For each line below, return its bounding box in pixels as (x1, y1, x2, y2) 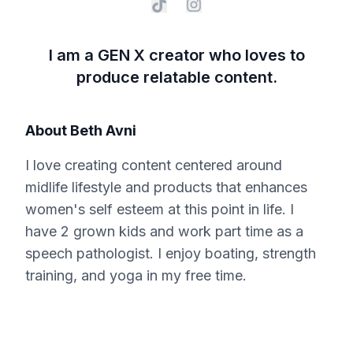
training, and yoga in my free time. (25, 267, 247, 284)
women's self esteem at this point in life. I (25, 201, 294, 218)
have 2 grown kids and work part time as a (25, 223, 303, 240)
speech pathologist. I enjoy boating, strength (25, 245, 316, 262)
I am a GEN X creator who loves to (48, 46, 305, 65)
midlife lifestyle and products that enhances (25, 179, 307, 196)
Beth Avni (70, 122, 136, 139)
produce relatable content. (76, 68, 277, 87)
